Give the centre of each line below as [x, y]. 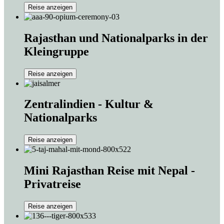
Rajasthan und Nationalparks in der [116, 38]
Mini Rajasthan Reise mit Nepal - [109, 171]
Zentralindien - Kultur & [89, 104]
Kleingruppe [56, 51]
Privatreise [52, 184]
